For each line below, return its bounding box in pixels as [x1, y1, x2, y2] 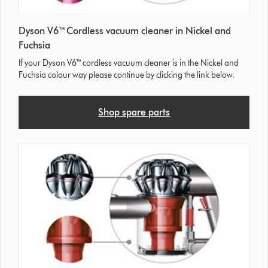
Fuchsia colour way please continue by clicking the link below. [19, 69, 235, 80]
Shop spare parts [98, 106, 170, 118]
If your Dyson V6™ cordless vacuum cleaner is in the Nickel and [19, 57, 239, 68]
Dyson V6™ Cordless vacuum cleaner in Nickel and [19, 25, 232, 36]
